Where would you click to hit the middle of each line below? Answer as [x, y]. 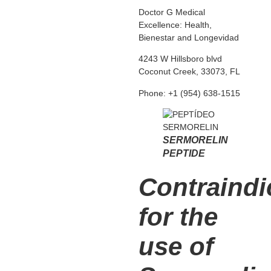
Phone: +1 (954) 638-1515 [189, 93]
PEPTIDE [184, 154]
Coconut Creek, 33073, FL [189, 72]
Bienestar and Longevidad [188, 38]
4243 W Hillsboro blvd [180, 59]
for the [178, 217]
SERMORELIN [195, 140]
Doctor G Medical [171, 12]
